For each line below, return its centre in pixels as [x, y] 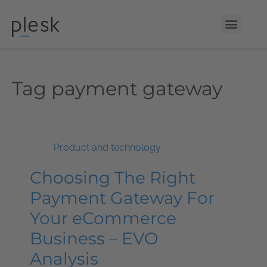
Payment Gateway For [122, 198]
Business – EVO [94, 238]
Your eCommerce [103, 218]
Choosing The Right [113, 178]
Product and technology [107, 148]
